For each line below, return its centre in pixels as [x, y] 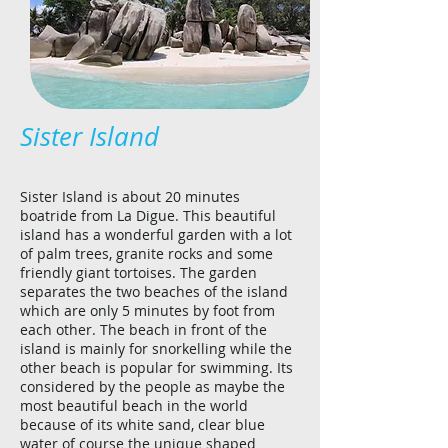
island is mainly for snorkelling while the [156, 348]
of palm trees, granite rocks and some [146, 253]
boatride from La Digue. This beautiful [148, 215]
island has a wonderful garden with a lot [156, 234]
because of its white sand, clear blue [142, 424]
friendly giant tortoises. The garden [138, 272]
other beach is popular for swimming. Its [156, 367]
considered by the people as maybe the [152, 386]
